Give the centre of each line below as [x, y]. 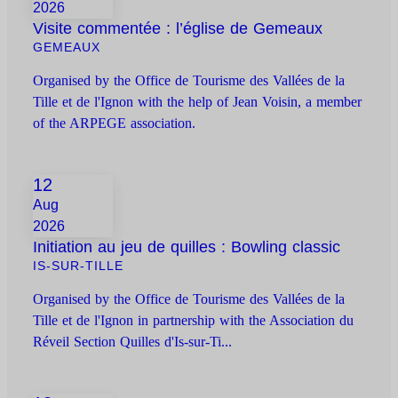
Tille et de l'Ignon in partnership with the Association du [194, 321]
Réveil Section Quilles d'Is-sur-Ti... [133, 342]
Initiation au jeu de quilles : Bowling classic [187, 247]
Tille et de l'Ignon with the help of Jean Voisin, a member [198, 102]
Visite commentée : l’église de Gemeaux [178, 29]
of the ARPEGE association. [115, 123]
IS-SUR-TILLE [79, 266]
